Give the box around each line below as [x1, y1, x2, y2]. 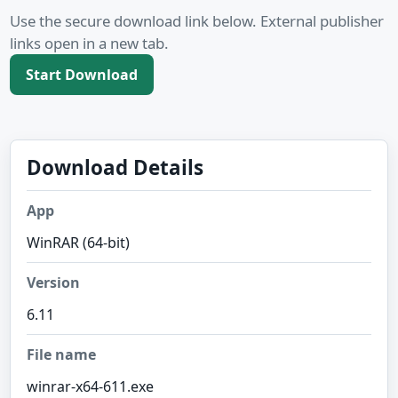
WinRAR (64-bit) [27, 233, 130, 252]
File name [27, 345, 96, 364]
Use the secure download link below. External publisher [10, 11, 384, 31]
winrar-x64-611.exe [27, 377, 154, 396]
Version [27, 273, 80, 292]
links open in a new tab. [10, 33, 169, 53]
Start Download [26, 65, 138, 84]
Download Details [27, 154, 203, 181]
